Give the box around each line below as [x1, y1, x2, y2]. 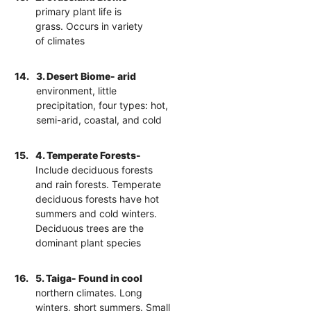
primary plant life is [35, 5, 122, 17]
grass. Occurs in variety [35, 19, 144, 32]
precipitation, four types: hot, [36, 99, 169, 111]
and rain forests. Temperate [35, 178, 162, 190]
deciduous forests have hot [35, 192, 160, 205]
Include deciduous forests [35, 163, 153, 176]
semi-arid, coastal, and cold [36, 113, 162, 126]
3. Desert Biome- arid [36, 69, 137, 82]
